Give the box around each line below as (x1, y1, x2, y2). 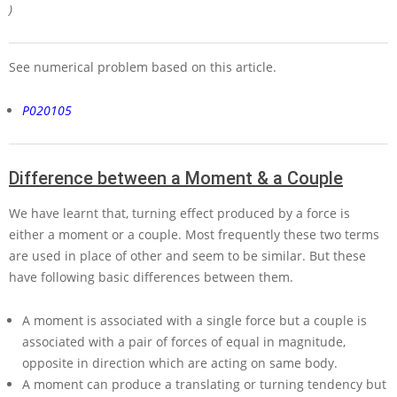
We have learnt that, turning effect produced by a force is (9, 205, 350, 222)
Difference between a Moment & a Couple (9, 167, 343, 190)
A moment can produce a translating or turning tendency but (22, 376, 386, 393)
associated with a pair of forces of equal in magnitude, (22, 333, 346, 351)
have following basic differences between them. (9, 269, 293, 286)
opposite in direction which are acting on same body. (22, 354, 338, 372)
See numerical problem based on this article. (9, 58, 276, 76)
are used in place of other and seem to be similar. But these (9, 247, 366, 265)
